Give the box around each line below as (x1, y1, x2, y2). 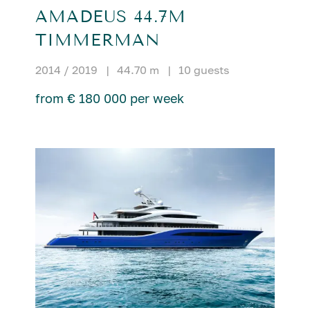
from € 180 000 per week (35, 91, 184, 107)
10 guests (178, 63, 229, 77)
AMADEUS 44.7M (35, 7, 187, 27)
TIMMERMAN (35, 30, 161, 51)
